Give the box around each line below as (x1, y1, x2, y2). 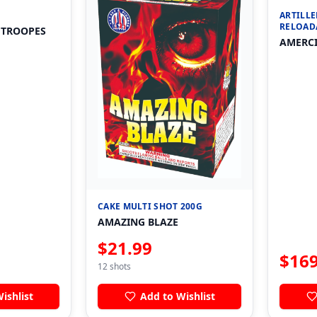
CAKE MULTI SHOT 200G (98, 200, 202, 213)
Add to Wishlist (139, 289, 215, 304)
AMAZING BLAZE (98, 215, 178, 229)
